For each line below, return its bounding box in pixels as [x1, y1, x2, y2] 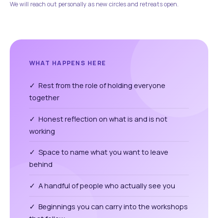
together [29, 92, 59, 102]
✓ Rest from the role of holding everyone [29, 80, 165, 90]
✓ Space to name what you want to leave [29, 147, 168, 157]
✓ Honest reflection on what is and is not [29, 113, 167, 124]
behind [29, 159, 53, 169]
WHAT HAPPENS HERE [29, 59, 107, 68]
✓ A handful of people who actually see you [29, 180, 175, 190]
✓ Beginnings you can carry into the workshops [29, 201, 188, 212]
